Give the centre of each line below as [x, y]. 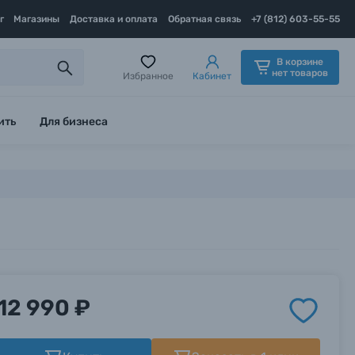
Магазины [37, 19]
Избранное [148, 76]
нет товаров [300, 73]
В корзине [300, 61]
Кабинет [212, 76]
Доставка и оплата [114, 19]
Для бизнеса [74, 122]
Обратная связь [205, 19]
